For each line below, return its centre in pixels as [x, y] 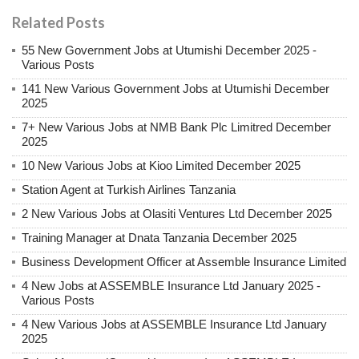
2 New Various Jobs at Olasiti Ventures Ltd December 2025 [177, 214]
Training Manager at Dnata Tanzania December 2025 [159, 238]
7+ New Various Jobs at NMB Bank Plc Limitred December [176, 127]
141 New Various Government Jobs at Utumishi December [175, 89]
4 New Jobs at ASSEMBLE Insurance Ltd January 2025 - [171, 286]
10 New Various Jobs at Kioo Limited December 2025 [161, 166]
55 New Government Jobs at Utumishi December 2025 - [169, 50]
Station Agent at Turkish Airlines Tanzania [129, 190]
